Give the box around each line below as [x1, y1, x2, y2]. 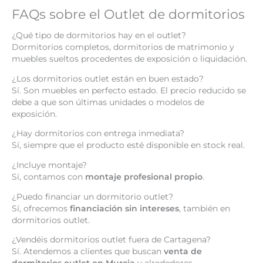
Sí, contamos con [12, 172, 85, 182]
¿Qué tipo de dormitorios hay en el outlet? [12, 31, 186, 41]
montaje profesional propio [85, 172, 203, 182]
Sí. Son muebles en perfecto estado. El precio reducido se [12, 85, 246, 95]
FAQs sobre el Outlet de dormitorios [12, 6, 245, 23]
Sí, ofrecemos [12, 203, 70, 213]
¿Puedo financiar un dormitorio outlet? [12, 191, 173, 201]
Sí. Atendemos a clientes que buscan [12, 247, 164, 257]
